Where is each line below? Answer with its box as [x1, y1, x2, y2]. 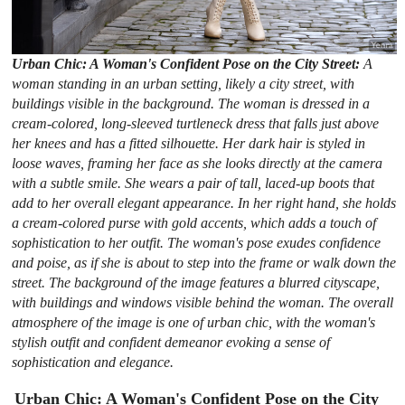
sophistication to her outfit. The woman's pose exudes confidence [12, 234, 381, 250]
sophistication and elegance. [12, 353, 174, 370]
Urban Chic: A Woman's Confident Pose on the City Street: [12, 55, 364, 71]
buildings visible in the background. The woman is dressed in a [12, 95, 371, 111]
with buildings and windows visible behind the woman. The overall [12, 294, 394, 310]
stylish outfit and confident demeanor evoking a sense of [12, 334, 331, 350]
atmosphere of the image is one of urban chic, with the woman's [12, 314, 376, 330]
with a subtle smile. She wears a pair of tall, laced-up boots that [12, 174, 375, 191]
